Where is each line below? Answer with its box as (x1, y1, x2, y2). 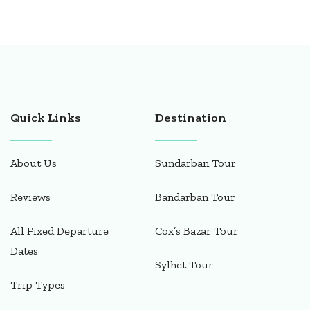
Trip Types (10, 278, 65, 292)
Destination (155, 110, 226, 126)
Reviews (10, 190, 51, 204)
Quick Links (10, 110, 81, 126)
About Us (10, 156, 57, 170)
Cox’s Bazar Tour (155, 224, 238, 238)
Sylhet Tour (155, 258, 213, 272)
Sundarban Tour (155, 156, 236, 170)
